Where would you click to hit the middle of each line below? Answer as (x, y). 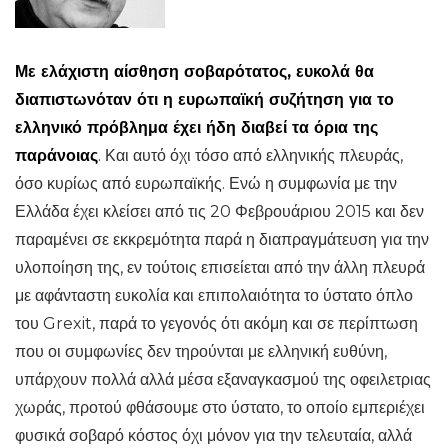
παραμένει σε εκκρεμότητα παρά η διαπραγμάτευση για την (222, 239)
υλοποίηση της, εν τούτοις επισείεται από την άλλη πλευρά (220, 267)
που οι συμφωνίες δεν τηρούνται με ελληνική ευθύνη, (201, 351)
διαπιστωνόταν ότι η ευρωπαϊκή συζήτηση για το (204, 99)
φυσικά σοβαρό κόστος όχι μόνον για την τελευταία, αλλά (213, 435)
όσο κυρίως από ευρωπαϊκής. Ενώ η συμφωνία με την (206, 183)
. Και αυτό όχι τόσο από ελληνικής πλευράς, (250, 155)
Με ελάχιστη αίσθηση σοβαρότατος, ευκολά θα (194, 71)
